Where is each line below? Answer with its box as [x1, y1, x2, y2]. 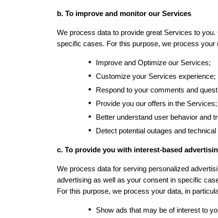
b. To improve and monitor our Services [57, 10, 191, 18]
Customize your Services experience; [96, 73, 216, 80]
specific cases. [57, 40, 107, 48]
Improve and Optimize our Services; [96, 59, 211, 67]
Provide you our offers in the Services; [96, 100, 217, 108]
